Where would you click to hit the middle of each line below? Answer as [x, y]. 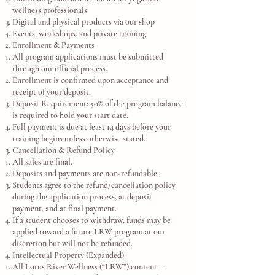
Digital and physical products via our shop [83, 22]
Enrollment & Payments [53, 45]
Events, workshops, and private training [79, 33]
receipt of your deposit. [52, 92]
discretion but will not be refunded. [72, 243]
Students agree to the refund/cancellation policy [94, 185]
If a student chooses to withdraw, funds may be [91, 220]
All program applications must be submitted [88, 57]
